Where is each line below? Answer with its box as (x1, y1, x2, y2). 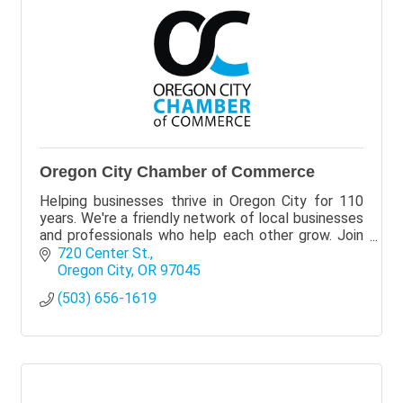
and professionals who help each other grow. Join (40, 226, 363, 244)
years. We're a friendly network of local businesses (40, 209, 363, 227)
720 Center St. (58, 244, 150, 262)
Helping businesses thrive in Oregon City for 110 (40, 192, 363, 210)
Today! (40, 243, 84, 261)
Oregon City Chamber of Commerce (40, 162, 315, 181)
